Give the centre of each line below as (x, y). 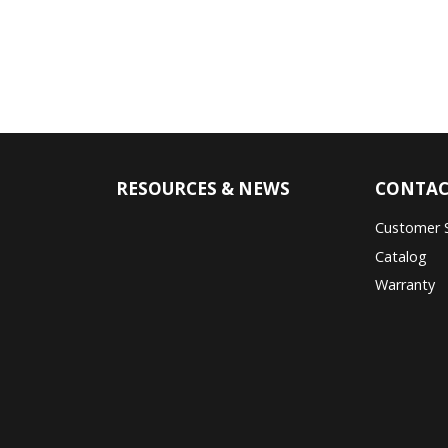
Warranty (405, 285)
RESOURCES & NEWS (203, 188)
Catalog (401, 256)
